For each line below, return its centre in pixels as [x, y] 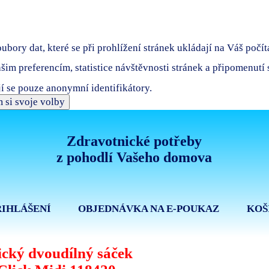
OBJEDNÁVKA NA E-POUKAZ [149, 209]
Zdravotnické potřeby [134, 141]
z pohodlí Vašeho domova [134, 158]
